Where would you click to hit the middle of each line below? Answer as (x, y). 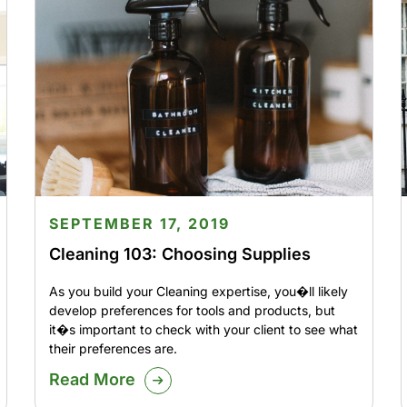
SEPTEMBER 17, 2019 (139, 224)
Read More (92, 380)
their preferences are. (113, 349)
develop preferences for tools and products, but (192, 311)
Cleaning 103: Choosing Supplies (179, 254)
